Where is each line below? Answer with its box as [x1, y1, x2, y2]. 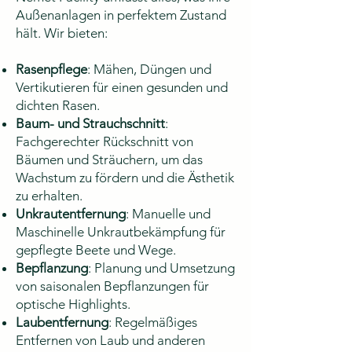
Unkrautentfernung [16, 206, 126, 222]
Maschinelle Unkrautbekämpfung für [16, 224, 225, 240]
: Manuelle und [126, 206, 211, 222]
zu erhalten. [16, 188, 82, 203]
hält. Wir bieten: [16, 25, 108, 41]
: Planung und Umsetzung [88, 260, 235, 276]
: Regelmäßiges [108, 314, 197, 330]
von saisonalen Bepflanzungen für [16, 278, 209, 294]
